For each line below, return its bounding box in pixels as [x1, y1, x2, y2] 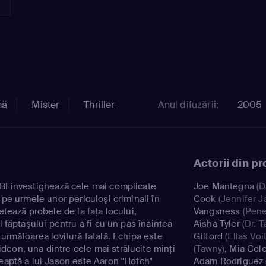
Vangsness [194, 205, 240, 217]
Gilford [194, 230, 223, 242]
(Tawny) [194, 242, 225, 255]
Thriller [84, 98, 115, 111]
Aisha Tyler [194, 217, 240, 230]
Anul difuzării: [157, 98, 219, 111]
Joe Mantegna [194, 180, 254, 192]
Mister [31, 98, 60, 111]
